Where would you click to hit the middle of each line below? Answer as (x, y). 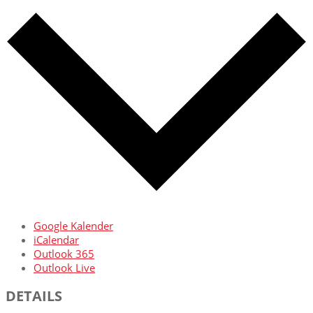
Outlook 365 (64, 254)
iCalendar (56, 240)
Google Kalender (73, 226)
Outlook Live (64, 268)
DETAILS (34, 296)
